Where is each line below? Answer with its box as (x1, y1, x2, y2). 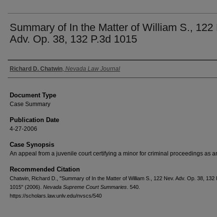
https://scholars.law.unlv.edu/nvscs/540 (10, 193, 102, 199)
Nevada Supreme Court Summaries (43, 184, 127, 190)
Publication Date (10, 116, 59, 124)
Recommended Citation (10, 166, 80, 173)
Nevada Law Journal (65, 65, 120, 72)
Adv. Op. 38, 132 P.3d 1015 (10, 33, 137, 45)
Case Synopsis (10, 141, 54, 148)
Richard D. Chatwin (10, 65, 62, 72)
